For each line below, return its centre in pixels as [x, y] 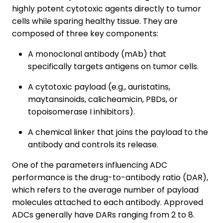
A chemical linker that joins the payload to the [118, 132]
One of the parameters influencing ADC [90, 165]
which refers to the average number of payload [105, 190]
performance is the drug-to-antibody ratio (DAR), [110, 177]
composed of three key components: [85, 33]
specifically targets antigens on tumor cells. [113, 66]
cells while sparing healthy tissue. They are [95, 21]
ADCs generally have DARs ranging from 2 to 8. [103, 215]
